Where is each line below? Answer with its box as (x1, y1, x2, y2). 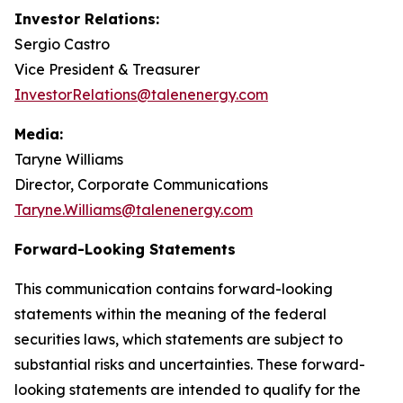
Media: (14, 125, 63, 143)
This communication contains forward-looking (14, 280, 333, 298)
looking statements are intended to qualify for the (14, 381, 361, 399)
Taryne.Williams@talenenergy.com (14, 201, 253, 219)
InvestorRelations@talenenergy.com (14, 85, 268, 103)
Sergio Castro (14, 35, 110, 53)
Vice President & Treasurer (14, 60, 200, 78)
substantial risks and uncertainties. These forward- (14, 355, 365, 373)
